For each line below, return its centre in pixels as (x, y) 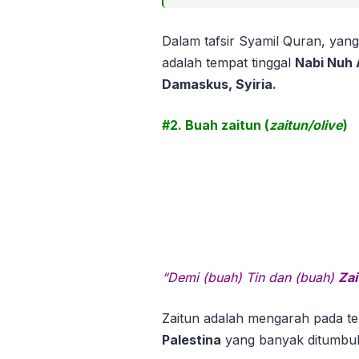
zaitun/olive (306, 125)
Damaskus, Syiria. (219, 85)
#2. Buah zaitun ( (216, 125)
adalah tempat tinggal (228, 63)
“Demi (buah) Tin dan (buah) (250, 278)
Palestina (192, 340)
